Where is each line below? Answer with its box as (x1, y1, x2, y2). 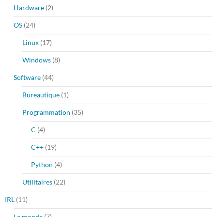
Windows (22, 56, 51, 64)
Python (31, 160, 53, 169)
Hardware (14, 3, 44, 12)
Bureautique (22, 91, 60, 99)
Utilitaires (22, 178, 52, 186)
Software (14, 73, 41, 82)
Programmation (22, 108, 70, 117)
